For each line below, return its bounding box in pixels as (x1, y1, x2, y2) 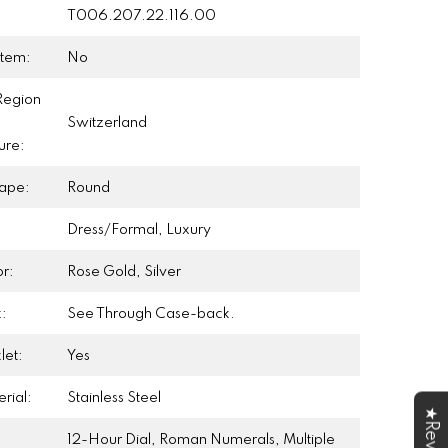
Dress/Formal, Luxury (67, 222, 212, 237)
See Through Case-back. (67, 306, 236, 321)
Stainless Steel (67, 390, 162, 405)
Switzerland (67, 115, 148, 130)
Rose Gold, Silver (67, 264, 182, 279)
